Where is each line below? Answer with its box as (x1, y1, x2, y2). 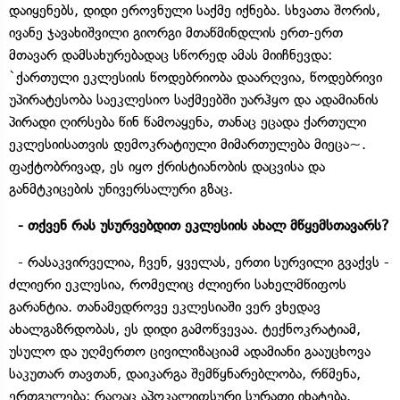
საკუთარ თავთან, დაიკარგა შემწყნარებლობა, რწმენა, (9, 364, 361, 382)
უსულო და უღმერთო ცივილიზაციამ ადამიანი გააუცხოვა (9, 342, 371, 360)
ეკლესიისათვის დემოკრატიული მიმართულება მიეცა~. (9, 135, 366, 153)
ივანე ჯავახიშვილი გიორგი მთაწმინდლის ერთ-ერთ (9, 23, 343, 41)
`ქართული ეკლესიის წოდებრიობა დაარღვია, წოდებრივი (9, 68, 382, 86)
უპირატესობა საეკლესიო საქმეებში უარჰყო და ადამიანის (9, 90, 379, 108)
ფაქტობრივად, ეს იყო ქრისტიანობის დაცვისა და (9, 157, 325, 175)
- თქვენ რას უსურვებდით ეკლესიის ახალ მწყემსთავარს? (9, 216, 389, 234)
